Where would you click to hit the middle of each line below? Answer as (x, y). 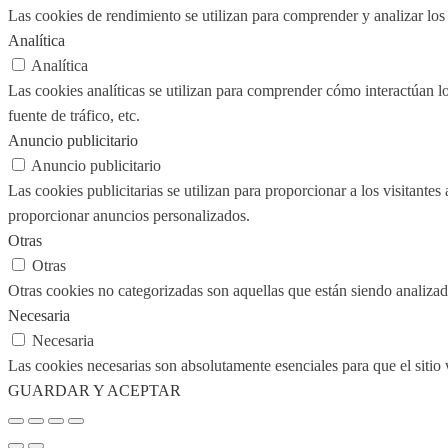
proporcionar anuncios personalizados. (129, 215)
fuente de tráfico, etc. (74, 115)
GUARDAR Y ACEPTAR (94, 390)
